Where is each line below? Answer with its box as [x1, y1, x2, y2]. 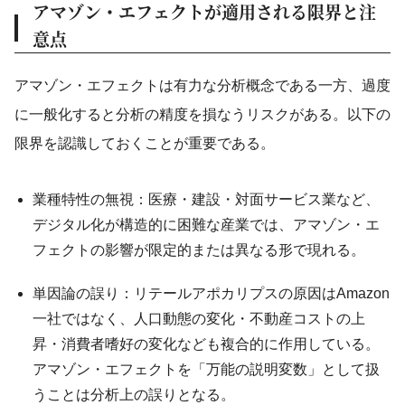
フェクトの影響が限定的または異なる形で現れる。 [33, 242, 365, 258]
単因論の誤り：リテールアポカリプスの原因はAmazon [33, 286, 390, 301]
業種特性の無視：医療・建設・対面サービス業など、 [33, 192, 380, 207]
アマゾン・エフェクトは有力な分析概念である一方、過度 [14, 78, 391, 93]
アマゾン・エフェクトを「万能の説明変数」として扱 [33, 362, 380, 377]
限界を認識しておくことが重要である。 [14, 136, 275, 151]
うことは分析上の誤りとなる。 [33, 387, 235, 402]
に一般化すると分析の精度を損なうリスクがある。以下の [14, 107, 391, 122]
